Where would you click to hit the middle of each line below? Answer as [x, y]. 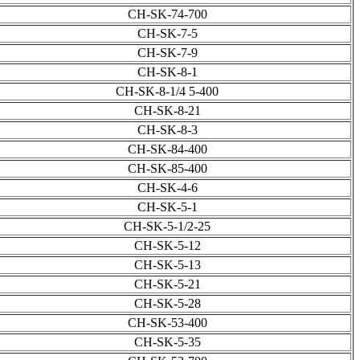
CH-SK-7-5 [167, 34]
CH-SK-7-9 [167, 53]
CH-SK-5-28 [167, 304]
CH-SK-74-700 [167, 14]
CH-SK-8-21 [167, 111]
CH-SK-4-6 [167, 188]
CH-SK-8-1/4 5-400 [167, 92]
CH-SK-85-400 [167, 169]
